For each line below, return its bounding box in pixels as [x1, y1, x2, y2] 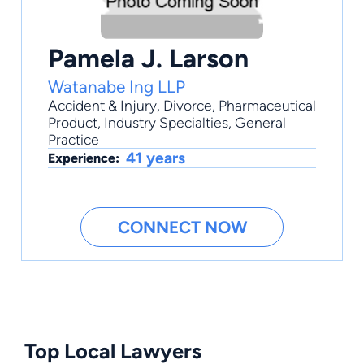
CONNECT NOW [117, 217, 247, 238]
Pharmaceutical [219, 97, 316, 115]
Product [48, 114, 97, 132]
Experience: [48, 150, 119, 167]
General [235, 114, 286, 132]
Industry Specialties [104, 114, 228, 132]
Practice [48, 131, 99, 149]
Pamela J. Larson [48, 43, 249, 74]
